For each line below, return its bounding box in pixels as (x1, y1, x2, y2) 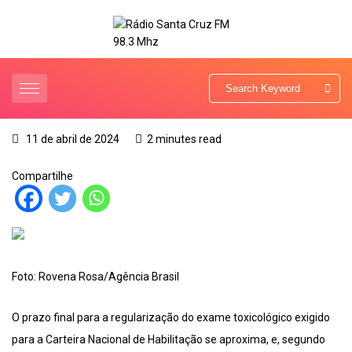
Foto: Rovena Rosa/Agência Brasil (12, 270, 179, 284)
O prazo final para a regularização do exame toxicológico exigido (12, 311, 330, 324)
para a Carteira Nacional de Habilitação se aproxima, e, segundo (12, 333, 325, 346)
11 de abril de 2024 (24, 133, 119, 146)
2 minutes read (147, 133, 222, 146)
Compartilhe (12, 170, 73, 183)
